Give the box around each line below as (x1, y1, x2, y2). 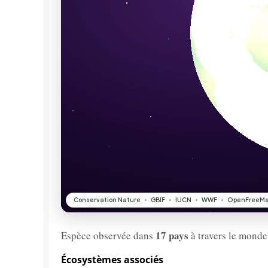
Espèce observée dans (61, 229, 156, 242)
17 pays (156, 228, 188, 243)
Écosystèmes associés (61, 253, 163, 266)
